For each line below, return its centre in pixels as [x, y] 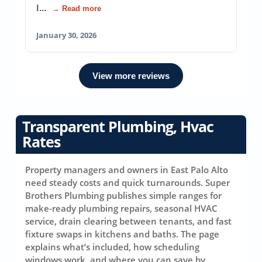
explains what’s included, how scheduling [112, 247]
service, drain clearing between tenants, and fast [128, 221]
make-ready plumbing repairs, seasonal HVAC [121, 208]
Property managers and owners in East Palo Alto [126, 169]
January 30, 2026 [66, 35]
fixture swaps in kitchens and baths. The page [122, 234]
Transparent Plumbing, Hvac [118, 127]
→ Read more [76, 8]
